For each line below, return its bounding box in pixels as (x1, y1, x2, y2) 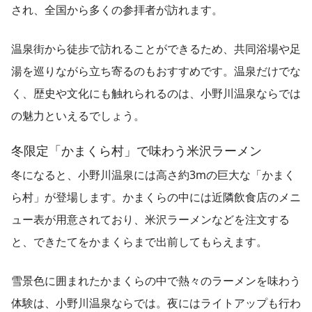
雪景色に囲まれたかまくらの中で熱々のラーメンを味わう (11, 272, 301, 288)
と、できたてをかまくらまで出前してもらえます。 (11, 233, 267, 249)
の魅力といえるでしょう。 (11, 107, 145, 123)
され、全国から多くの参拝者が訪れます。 (11, 1, 223, 17)
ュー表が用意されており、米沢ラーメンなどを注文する (11, 211, 290, 227)
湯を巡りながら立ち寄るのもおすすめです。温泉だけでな (11, 63, 301, 79)
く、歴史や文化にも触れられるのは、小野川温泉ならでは (11, 85, 301, 101)
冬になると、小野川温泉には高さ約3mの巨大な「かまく (11, 166, 295, 182)
